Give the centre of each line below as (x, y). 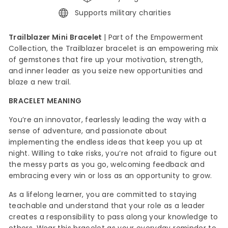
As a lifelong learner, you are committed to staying (103, 195)
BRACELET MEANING (45, 101)
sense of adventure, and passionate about (88, 131)
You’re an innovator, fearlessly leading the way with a (108, 120)
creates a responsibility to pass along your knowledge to (113, 217)
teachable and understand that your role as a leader (107, 206)
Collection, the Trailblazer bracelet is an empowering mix (114, 49)
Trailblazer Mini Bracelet (56, 38)
